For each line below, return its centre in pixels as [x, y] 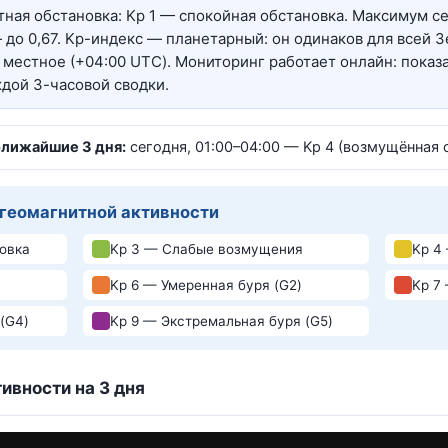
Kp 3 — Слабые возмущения [207, 248]
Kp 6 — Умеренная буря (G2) [206, 284]
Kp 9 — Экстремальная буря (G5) [222, 320]
